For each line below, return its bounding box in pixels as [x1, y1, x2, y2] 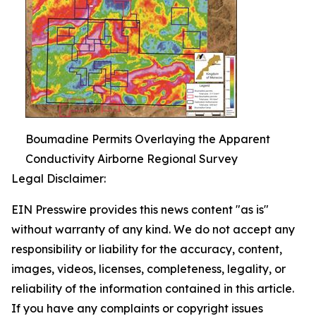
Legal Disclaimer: [11, 171, 106, 186]
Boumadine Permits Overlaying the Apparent [25, 132, 270, 147]
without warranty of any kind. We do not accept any [11, 222, 295, 237]
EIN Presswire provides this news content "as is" [11, 202, 269, 217]
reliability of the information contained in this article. [11, 281, 294, 296]
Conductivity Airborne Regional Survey [25, 152, 238, 166]
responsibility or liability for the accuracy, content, [11, 242, 282, 257]
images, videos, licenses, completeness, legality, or [11, 262, 286, 276]
